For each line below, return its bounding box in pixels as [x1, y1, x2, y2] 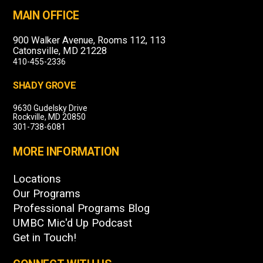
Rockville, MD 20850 [13, 112, 86, 122]
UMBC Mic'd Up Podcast [13, 217, 132, 230]
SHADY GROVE [13, 80, 76, 92]
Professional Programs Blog [13, 202, 150, 215]
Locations [13, 173, 61, 186]
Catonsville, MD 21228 [13, 45, 107, 57]
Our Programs [13, 187, 80, 201]
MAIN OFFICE [13, 9, 79, 23]
